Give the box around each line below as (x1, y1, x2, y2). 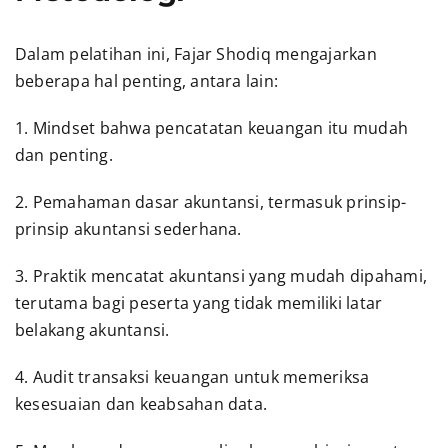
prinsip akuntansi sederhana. (14, 217, 242, 240)
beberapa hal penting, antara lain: (14, 69, 279, 92)
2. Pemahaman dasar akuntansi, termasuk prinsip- (14, 190, 407, 213)
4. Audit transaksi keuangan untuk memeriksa (14, 365, 370, 388)
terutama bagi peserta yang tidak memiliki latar (14, 291, 383, 314)
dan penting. (14, 143, 113, 166)
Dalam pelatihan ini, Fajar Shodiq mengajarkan (14, 42, 377, 65)
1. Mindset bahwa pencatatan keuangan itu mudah (14, 116, 409, 139)
